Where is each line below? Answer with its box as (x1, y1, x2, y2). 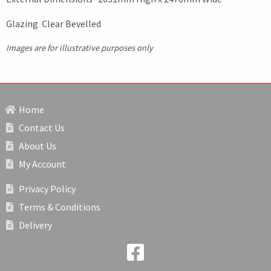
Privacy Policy (17, 183, 76, 195)
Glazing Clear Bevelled (6, 18, 103, 30)
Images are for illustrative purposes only (6, 42, 153, 54)
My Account (17, 158, 66, 171)
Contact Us (17, 122, 65, 134)
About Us (17, 140, 56, 152)
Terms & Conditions (17, 201, 100, 214)
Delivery (17, 219, 52, 232)
